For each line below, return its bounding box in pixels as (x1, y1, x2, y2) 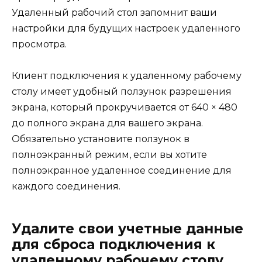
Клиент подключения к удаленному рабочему (12, 70, 242, 81)
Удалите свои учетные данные (12, 220, 243, 237)
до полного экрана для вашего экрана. (12, 117, 203, 129)
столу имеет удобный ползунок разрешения (12, 85, 232, 97)
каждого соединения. (12, 180, 120, 192)
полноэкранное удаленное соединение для (12, 164, 232, 176)
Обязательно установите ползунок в (12, 133, 189, 144)
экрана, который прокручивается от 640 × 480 (12, 101, 237, 113)
